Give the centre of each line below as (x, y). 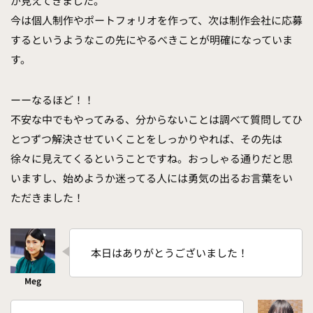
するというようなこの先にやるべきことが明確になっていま (152, 40)
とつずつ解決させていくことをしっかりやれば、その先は (146, 139)
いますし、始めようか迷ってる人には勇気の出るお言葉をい (152, 178)
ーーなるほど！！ (52, 100)
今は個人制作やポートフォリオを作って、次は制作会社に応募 (156, 20)
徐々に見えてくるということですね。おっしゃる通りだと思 (152, 159)
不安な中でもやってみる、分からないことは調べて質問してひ (156, 119)
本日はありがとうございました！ (169, 253)
